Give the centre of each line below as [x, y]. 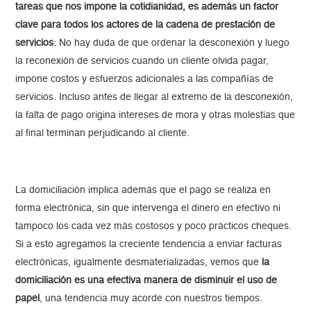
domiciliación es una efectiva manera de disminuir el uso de [146, 281]
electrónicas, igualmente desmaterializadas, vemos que [137, 263]
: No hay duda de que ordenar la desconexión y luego [172, 43]
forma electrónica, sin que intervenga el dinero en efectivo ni [148, 209]
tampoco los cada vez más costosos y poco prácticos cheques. [154, 227]
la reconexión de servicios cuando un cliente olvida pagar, [142, 61]
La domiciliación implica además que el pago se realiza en [143, 191]
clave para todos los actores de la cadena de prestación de [145, 25]
